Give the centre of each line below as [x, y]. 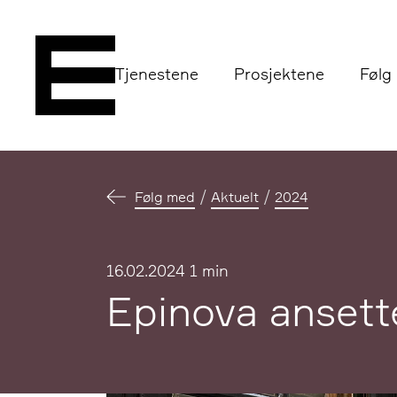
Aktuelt [235, 197]
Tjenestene [157, 73]
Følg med [165, 197]
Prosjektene [279, 73]
